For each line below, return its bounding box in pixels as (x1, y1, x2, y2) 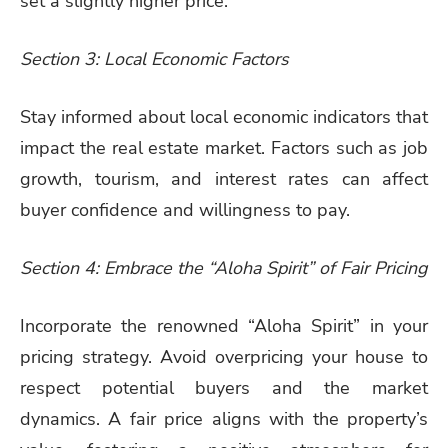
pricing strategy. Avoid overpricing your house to (20, 344, 428, 369)
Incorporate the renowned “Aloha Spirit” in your (20, 313, 428, 338)
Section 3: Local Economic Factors (20, 47, 289, 72)
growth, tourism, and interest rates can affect (20, 167, 428, 191)
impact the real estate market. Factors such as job (20, 136, 428, 160)
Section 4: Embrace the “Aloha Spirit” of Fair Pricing (20, 255, 427, 280)
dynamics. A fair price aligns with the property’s (20, 406, 428, 431)
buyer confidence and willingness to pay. (20, 198, 350, 222)
